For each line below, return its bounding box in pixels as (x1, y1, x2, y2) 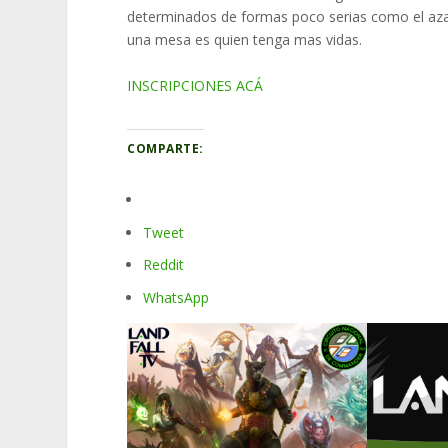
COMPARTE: (127, 140, 204, 158)
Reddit (143, 255, 185, 275)
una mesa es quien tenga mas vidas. (127, 30, 363, 50)
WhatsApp (143, 288, 210, 308)
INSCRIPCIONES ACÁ (127, 75, 264, 95)
